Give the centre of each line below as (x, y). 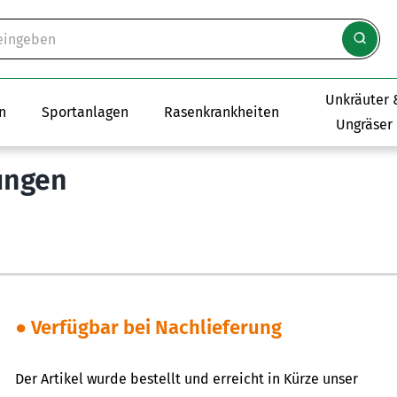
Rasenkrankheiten (222, 113)
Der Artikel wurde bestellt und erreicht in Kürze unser (186, 379)
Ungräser (365, 125)
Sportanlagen (85, 113)
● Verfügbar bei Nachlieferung (148, 328)
